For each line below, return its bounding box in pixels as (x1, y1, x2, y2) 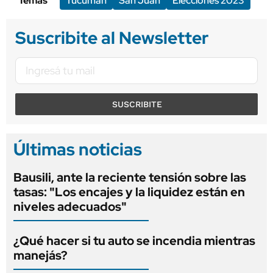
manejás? (13, 247, 68, 264)
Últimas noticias (13, 138, 142, 161)
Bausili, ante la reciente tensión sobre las (13, 169, 246, 186)
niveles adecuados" (13, 199, 127, 215)
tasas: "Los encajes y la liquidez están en (13, 184, 245, 200)
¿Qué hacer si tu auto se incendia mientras (13, 233, 255, 249)
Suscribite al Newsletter (15, 26, 208, 50)
